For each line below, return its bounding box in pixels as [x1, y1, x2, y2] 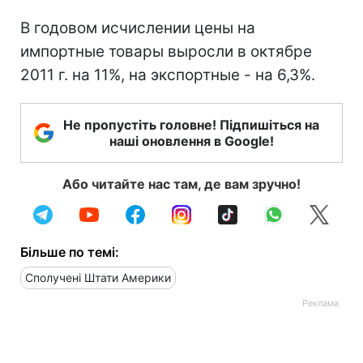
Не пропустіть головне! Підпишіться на [63, 117, 319, 133]
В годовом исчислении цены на [20, 19, 255, 37]
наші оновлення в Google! [109, 133, 274, 149]
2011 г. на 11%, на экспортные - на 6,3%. [20, 66, 315, 84]
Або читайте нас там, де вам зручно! [62, 176, 301, 192]
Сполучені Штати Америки [25, 271, 171, 284]
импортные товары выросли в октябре [20, 42, 312, 61]
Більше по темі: [20, 244, 119, 260]
